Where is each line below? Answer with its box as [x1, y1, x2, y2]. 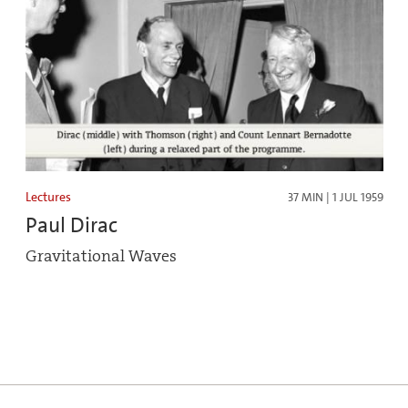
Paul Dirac [25, 210, 117, 239]
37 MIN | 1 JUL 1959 [287, 189, 383, 205]
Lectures [25, 188, 71, 205]
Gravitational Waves [25, 245, 177, 267]
